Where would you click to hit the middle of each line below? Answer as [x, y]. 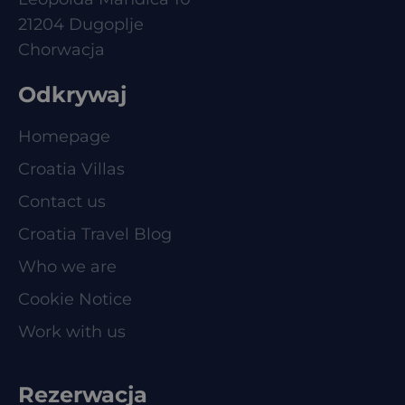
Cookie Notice [75, 299]
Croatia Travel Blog [95, 234]
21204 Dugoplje [81, 24]
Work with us [72, 331]
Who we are [67, 266]
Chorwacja [61, 49]
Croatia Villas [71, 169]
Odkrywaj [72, 94]
